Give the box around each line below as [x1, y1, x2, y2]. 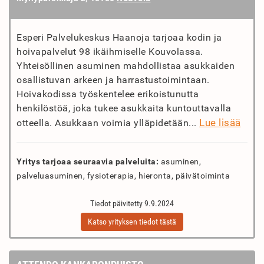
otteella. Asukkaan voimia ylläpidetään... [16, 117, 199, 128]
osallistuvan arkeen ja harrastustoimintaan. [16, 74, 210, 85]
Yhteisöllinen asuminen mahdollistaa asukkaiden [16, 60, 235, 71]
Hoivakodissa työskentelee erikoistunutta [16, 88, 199, 100]
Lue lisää [199, 117, 241, 128]
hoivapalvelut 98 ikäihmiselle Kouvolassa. [16, 46, 203, 57]
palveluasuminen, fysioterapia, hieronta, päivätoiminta [16, 171, 230, 180]
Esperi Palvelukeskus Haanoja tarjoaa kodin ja [16, 32, 222, 43]
